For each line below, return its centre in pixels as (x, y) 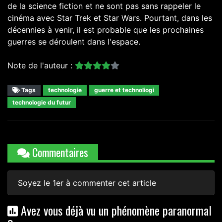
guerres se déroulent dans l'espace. (74, 42)
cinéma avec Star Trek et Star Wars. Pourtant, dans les (110, 18)
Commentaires (59, 152)
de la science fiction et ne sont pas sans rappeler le (104, 6)
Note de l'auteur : (41, 66)
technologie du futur (42, 103)
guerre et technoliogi (124, 90)
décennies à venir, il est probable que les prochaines (106, 30)
